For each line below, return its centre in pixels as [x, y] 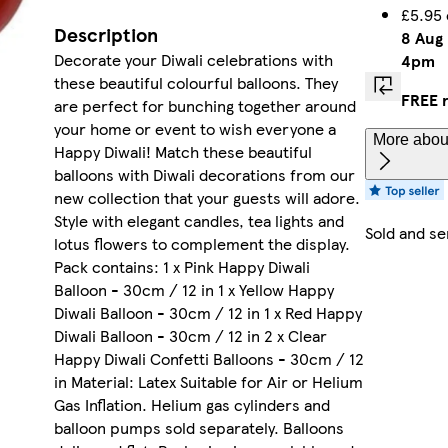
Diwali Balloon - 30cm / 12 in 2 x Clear [190, 336]
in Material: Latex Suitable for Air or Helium [208, 382]
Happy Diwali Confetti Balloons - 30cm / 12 [208, 359]
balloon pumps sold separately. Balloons [198, 428]
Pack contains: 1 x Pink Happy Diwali [181, 267]
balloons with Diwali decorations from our [204, 175]
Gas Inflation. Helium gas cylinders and [191, 405]
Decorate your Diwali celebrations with [193, 60]
